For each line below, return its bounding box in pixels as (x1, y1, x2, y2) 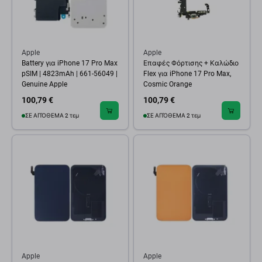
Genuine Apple (22, 80, 67, 88)
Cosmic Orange (143, 80, 192, 88)
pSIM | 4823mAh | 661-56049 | (22, 70, 118, 78)
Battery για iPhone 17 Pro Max (22, 59, 118, 67)
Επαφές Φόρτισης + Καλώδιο (143, 59, 239, 67)
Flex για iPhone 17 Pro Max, (143, 70, 231, 78)
